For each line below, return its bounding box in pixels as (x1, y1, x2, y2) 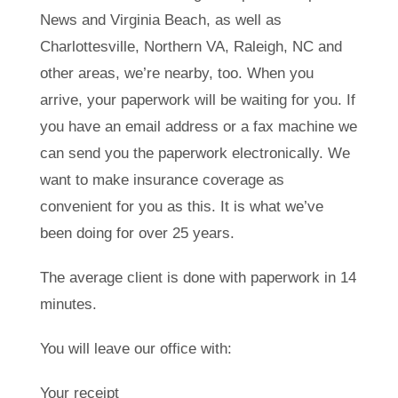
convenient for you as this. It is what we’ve (40, 197, 323, 215)
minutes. (40, 295, 97, 313)
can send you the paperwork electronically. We (40, 144, 350, 162)
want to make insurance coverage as (40, 171, 284, 188)
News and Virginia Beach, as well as (40, 11, 282, 28)
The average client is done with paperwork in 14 (40, 268, 356, 286)
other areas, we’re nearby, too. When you (40, 64, 314, 82)
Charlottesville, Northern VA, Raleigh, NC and (40, 37, 342, 55)
